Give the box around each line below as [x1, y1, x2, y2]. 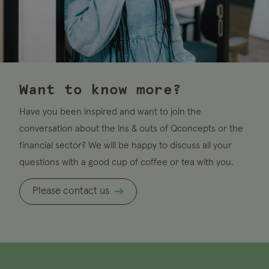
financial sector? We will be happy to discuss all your [19, 140, 232, 150]
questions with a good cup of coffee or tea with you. [19, 157, 234, 167]
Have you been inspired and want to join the [19, 106, 201, 116]
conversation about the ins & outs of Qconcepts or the [19, 123, 243, 133]
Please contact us [32, 186, 110, 196]
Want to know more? [19, 82, 181, 97]
